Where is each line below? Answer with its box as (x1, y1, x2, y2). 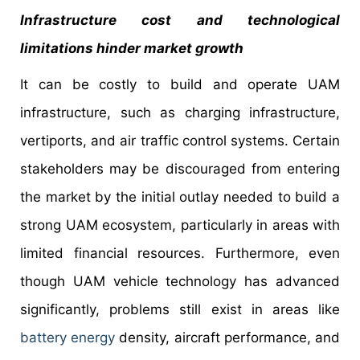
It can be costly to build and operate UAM (20, 76, 340, 93)
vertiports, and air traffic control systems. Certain (20, 133, 340, 149)
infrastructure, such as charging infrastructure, (20, 104, 340, 121)
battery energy (20, 329, 116, 346)
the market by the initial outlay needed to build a (20, 189, 340, 206)
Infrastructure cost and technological (20, 12, 340, 29)
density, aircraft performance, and (115, 329, 341, 346)
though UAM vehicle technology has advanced (20, 273, 340, 290)
